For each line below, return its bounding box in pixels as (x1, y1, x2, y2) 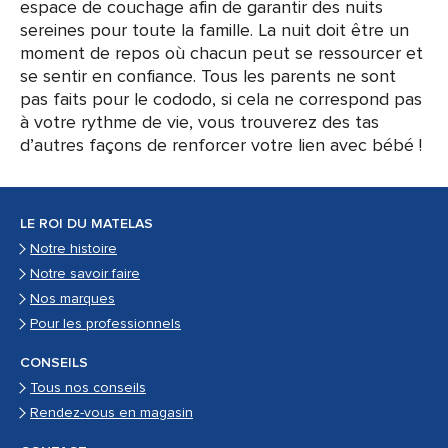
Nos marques (30, 290, 115, 307)
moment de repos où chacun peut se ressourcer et (20, 41, 423, 64)
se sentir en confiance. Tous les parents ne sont (20, 64, 396, 87)
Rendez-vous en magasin (30, 404, 193, 421)
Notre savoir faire (30, 265, 140, 282)
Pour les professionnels (30, 315, 181, 332)
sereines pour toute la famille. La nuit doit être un (20, 18, 409, 41)
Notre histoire (30, 240, 117, 257)
